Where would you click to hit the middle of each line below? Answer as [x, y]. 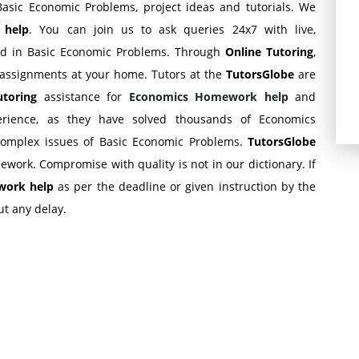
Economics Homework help [208, 97]
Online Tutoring [269, 52]
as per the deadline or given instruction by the [184, 186]
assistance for [86, 97]
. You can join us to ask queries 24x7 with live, [172, 29]
